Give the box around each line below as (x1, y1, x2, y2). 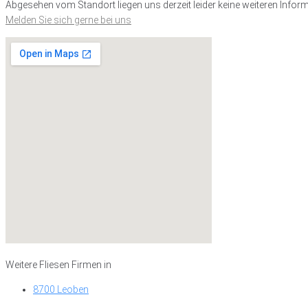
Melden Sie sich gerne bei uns (5, 14, 131, 25)
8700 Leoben (33, 284, 89, 295)
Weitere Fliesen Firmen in (5, 259, 111, 270)
